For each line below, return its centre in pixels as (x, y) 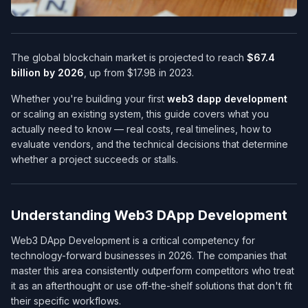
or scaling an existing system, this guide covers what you (140, 114)
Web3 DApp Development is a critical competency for (133, 241)
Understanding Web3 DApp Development (149, 216)
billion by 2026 (47, 73)
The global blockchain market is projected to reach (129, 58)
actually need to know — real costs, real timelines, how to (141, 129)
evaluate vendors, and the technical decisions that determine (150, 144)
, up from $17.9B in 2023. (139, 73)
